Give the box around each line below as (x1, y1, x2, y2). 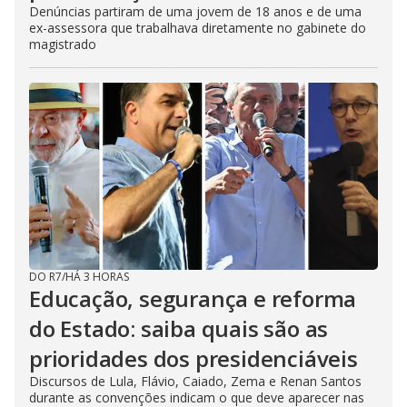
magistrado (29, 35, 96, 53)
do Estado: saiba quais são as (29, 313, 329, 343)
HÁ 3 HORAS (65, 268, 129, 284)
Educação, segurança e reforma (29, 283, 357, 313)
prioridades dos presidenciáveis (29, 342, 358, 373)
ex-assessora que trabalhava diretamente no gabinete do (29, 18, 366, 36)
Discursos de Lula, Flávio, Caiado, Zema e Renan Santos (29, 372, 362, 390)
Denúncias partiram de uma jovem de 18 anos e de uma (29, 2, 362, 20)
